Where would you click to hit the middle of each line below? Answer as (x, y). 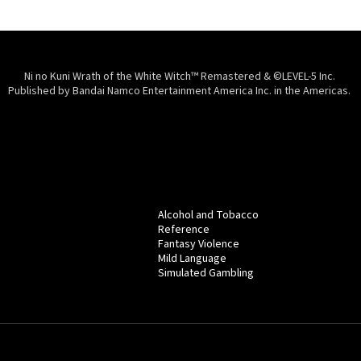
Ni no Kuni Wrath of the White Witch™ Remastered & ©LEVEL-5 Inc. (180, 77)
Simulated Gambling (206, 273)
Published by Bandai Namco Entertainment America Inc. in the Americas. (180, 91)
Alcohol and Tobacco (208, 215)
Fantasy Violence (199, 244)
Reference (184, 229)
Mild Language (192, 258)
